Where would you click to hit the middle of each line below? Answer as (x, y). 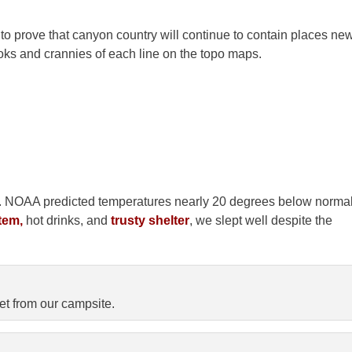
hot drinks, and (67, 220)
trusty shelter (150, 220)
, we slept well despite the (261, 220)
